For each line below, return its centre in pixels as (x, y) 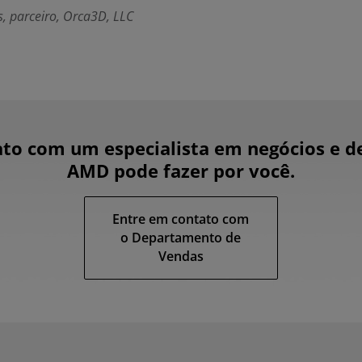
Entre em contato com (181, 219)
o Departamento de (181, 238)
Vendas (181, 257)
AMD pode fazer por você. (181, 171)
